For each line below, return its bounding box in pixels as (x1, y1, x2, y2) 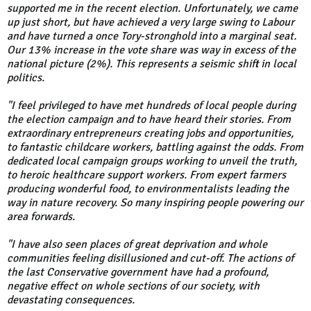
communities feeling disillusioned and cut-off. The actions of (7, 251, 294, 266)
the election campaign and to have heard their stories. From (7, 112, 291, 127)
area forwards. (7, 210, 78, 224)
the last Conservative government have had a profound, (7, 265, 269, 280)
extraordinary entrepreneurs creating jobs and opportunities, (7, 126, 294, 141)
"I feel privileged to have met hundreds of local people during (7, 99, 296, 113)
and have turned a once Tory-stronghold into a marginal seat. (7, 29, 296, 44)
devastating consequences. (7, 293, 137, 308)
